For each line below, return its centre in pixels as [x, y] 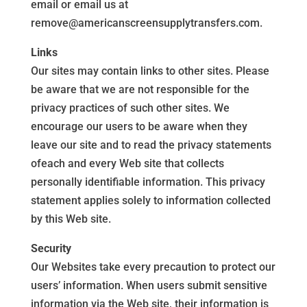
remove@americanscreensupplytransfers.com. [146, 23]
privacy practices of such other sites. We [130, 108]
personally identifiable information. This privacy [148, 182]
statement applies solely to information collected [150, 200]
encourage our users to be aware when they [139, 126]
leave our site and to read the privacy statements [151, 145]
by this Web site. [71, 219]
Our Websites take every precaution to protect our [153, 267]
